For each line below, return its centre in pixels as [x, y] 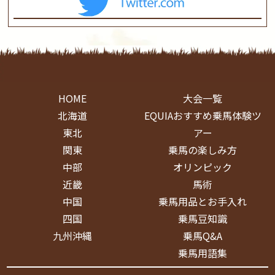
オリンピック [203, 167]
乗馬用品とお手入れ [203, 202]
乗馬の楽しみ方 [203, 150]
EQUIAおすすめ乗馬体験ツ [203, 116]
